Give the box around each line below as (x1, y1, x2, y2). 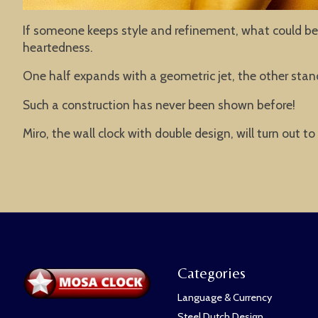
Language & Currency (177, 291, 272, 305)
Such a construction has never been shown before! (23, 97, 295, 112)
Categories (177, 263, 246, 282)
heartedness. (23, 39, 93, 55)
